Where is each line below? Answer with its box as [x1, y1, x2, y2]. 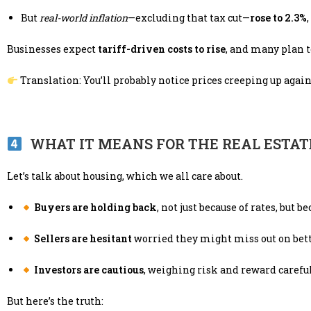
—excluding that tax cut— [128, 11, 250, 25]
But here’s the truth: [7, 294, 103, 308]
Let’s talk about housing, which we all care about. [7, 169, 243, 183]
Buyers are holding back [33, 201, 157, 215]
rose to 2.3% [250, 11, 307, 25]
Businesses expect [7, 42, 98, 56]
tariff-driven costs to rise [98, 42, 226, 56]
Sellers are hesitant [33, 232, 132, 246]
